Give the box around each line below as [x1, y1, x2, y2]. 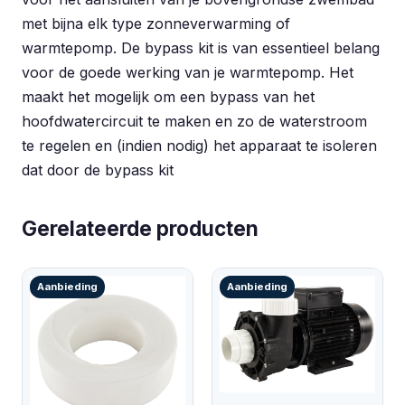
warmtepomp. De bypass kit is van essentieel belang [22, 39, 380, 57]
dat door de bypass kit [22, 161, 174, 179]
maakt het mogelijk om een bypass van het [22, 88, 315, 106]
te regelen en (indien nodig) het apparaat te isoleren [22, 137, 377, 155]
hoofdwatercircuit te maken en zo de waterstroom [22, 112, 367, 130]
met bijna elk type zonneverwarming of [22, 14, 290, 33]
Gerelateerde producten [22, 216, 259, 240]
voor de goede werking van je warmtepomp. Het [22, 63, 353, 81]
